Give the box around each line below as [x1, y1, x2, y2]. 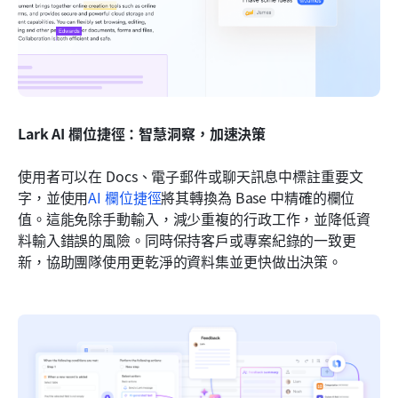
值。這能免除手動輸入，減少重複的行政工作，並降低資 [18, 207, 370, 229]
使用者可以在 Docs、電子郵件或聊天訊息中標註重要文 [18, 164, 363, 187]
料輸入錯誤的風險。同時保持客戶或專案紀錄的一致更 [18, 228, 356, 251]
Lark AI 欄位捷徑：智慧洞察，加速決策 [18, 122, 267, 144]
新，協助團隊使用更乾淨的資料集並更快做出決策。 [18, 250, 343, 272]
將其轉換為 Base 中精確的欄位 [161, 186, 355, 208]
